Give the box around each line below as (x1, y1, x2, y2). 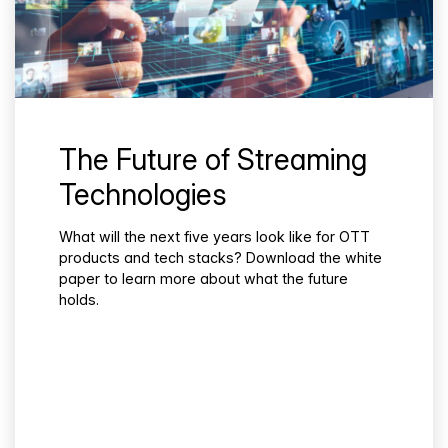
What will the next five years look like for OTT (59, 228, 370, 246)
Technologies (59, 176, 227, 212)
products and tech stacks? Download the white (59, 249, 382, 267)
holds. (59, 291, 99, 309)
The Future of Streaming (59, 141, 367, 177)
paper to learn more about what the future (59, 270, 348, 288)
